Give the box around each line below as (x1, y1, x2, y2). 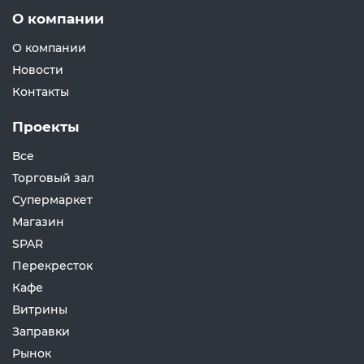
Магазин (12, 214, 64, 229)
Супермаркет (12, 193, 93, 207)
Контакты (12, 84, 69, 99)
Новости (12, 63, 63, 77)
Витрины (12, 302, 67, 317)
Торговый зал (12, 171, 94, 185)
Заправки (12, 324, 70, 339)
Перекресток (12, 258, 93, 273)
